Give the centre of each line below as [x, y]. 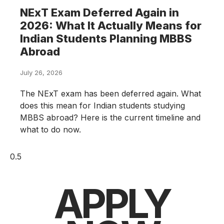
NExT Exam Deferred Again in [99, 13]
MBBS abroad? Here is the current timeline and [110, 118]
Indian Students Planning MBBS [106, 39]
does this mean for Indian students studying [102, 106]
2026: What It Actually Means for [111, 26]
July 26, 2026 [41, 73]
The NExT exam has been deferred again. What [110, 94]
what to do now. [50, 130]
